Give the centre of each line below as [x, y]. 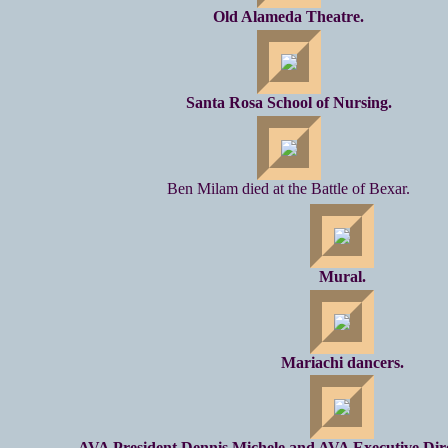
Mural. [342, 276]
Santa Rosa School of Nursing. [288, 102]
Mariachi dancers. [342, 362]
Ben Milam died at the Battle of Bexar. [288, 188]
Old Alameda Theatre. [288, 16]
